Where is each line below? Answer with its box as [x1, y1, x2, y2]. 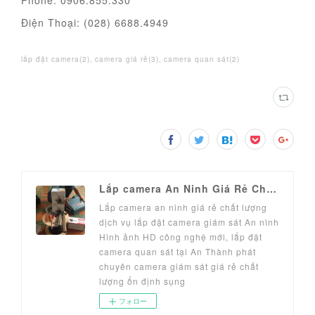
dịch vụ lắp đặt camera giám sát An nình [99, 216, 279, 229]
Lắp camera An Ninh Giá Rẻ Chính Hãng [266, 181, 276, 196]
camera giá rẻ [95, 54, 148, 65]
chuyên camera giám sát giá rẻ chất [99, 260, 259, 273]
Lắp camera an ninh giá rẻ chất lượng [99, 201, 267, 214]
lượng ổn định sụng [99, 275, 186, 288]
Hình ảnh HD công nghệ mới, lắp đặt [99, 231, 262, 243]
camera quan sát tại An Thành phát [99, 245, 256, 258]
